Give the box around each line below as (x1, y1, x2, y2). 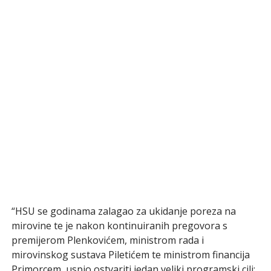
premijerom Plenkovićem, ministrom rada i (11, 233, 204, 247)
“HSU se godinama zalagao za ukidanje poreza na (11, 204, 236, 218)
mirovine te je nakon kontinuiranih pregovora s (11, 218, 227, 232)
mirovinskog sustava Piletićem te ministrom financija (11, 247, 250, 261)
